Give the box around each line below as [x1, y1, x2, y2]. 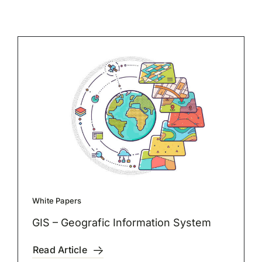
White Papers [32, 196, 82, 206]
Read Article [32, 244, 87, 256]
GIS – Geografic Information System [32, 216, 211, 229]
